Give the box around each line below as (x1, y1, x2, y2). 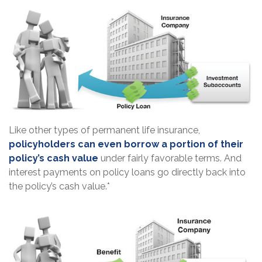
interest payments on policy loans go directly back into (9, 166, 246, 178)
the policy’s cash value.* (9, 180, 110, 192)
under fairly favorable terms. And (98, 152, 242, 164)
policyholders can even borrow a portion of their (9, 138, 243, 150)
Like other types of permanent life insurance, (9, 124, 200, 136)
